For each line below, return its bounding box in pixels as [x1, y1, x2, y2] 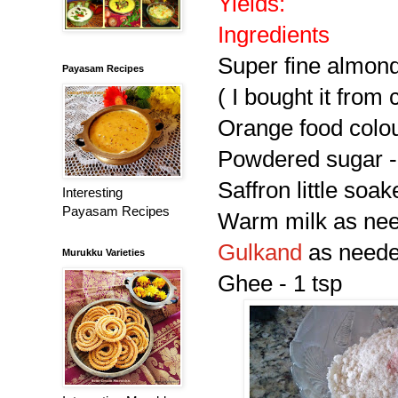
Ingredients [218, 21, 330, 47]
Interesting [62, 184, 123, 200]
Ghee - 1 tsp [218, 270, 342, 296]
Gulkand [218, 239, 308, 265]
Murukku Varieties [62, 246, 145, 258]
